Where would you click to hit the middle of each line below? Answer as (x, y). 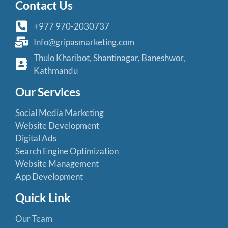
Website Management (57, 163)
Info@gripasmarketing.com (84, 42)
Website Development (57, 125)
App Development (49, 176)
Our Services (48, 91)
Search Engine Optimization (67, 151)
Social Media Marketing (60, 112)
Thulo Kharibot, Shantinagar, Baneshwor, (110, 58)
